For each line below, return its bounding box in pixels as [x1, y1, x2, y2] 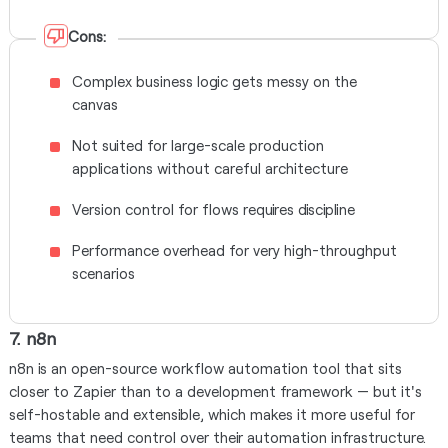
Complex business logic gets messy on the [71, 72, 357, 90]
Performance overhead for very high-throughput [71, 241, 397, 259]
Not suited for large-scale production [71, 136, 324, 154]
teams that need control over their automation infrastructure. [8, 428, 426, 446]
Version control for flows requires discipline [71, 200, 355, 218]
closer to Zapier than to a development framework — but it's [8, 382, 422, 400]
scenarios [71, 264, 135, 282]
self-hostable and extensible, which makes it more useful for [8, 405, 415, 423]
